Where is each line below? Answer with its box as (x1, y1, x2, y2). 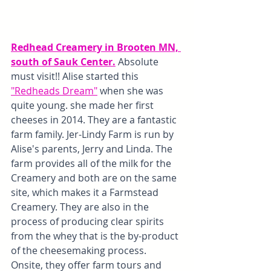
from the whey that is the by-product (11, 229, 181, 243)
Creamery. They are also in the (11, 200, 151, 214)
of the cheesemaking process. (11, 244, 149, 258)
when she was (97, 84, 166, 98)
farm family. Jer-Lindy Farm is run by (11, 128, 176, 142)
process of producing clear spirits (11, 215, 166, 229)
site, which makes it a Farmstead (11, 186, 161, 200)
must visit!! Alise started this (11, 70, 141, 83)
